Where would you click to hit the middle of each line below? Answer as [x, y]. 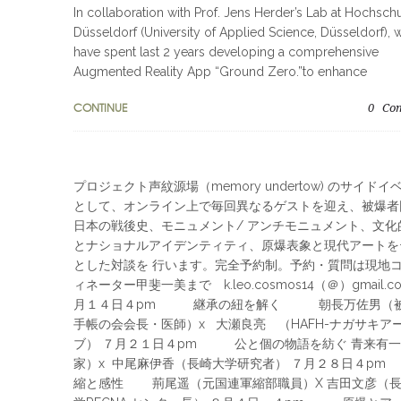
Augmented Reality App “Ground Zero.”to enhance [220, 72]
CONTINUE [100, 107]
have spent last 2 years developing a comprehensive [226, 52]
